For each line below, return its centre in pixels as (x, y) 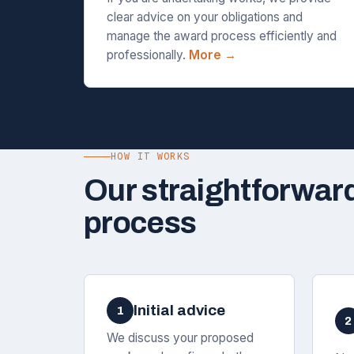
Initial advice (179, 310)
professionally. (148, 55)
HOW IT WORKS (151, 156)
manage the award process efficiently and (222, 36)
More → (213, 55)
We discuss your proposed (180, 338)
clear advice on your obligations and (205, 17)
